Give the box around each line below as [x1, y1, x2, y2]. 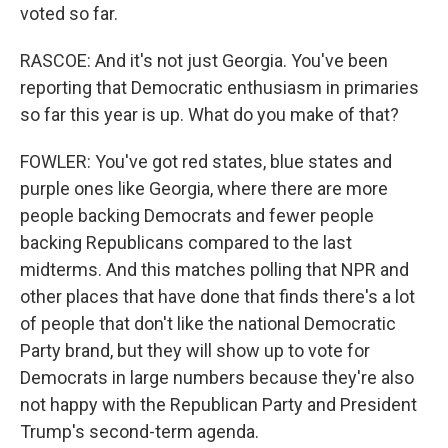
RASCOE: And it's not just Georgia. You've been [20, 50, 388, 71]
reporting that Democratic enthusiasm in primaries [20, 77, 419, 98]
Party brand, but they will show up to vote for [20, 340, 370, 361]
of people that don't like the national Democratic [20, 313, 396, 334]
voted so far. [20, 3, 118, 24]
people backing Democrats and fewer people [20, 205, 374, 226]
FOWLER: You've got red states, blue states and [20, 151, 392, 172]
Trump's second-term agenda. [20, 421, 259, 442]
